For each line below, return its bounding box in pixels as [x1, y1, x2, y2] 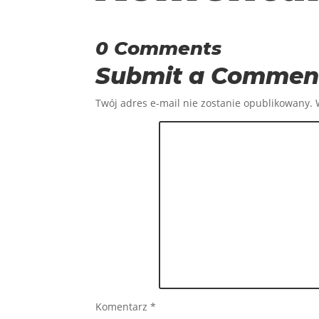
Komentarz [95, 300, 151, 314]
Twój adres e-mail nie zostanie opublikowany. [95, 96, 313, 110]
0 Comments [95, 37, 222, 61]
